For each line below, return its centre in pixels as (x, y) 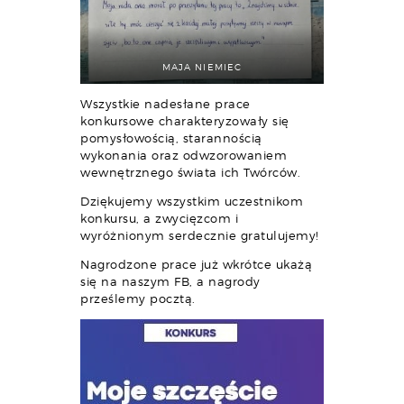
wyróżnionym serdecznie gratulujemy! (200, 235)
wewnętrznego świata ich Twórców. (190, 172)
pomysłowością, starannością (171, 138)
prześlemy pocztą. (138, 298)
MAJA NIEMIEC (202, 66)
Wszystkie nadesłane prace (165, 103)
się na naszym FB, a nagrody (170, 281)
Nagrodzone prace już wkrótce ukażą (196, 264)
